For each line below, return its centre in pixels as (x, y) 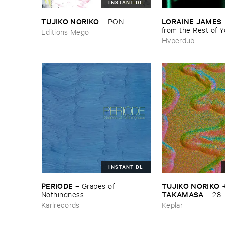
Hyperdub (178, 40)
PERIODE (57, 185)
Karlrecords (61, 204)
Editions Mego (65, 31)
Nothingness (63, 194)
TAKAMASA (183, 194)
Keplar (173, 204)
